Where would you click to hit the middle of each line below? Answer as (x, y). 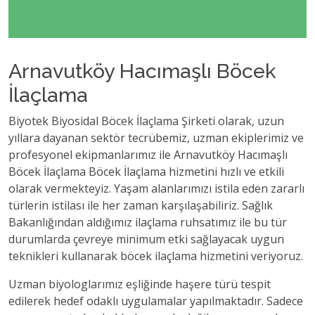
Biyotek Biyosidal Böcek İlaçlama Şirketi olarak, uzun (146, 121)
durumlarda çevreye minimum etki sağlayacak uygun (146, 239)
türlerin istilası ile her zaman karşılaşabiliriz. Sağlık (141, 205)
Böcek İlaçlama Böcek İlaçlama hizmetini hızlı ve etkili (146, 172)
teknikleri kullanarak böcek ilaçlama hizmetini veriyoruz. (156, 256)
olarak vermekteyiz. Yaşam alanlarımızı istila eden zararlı (156, 188)
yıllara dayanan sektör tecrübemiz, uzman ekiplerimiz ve (156, 138)
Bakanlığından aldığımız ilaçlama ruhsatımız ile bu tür (148, 222)
